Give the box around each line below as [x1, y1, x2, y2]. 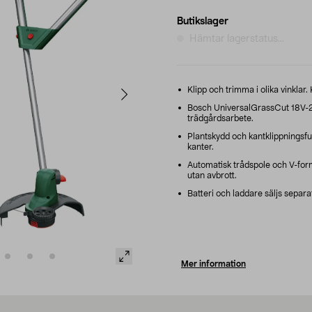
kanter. [187, 142, 214, 151]
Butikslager [177, 16, 228, 26]
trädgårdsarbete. [187, 114, 253, 123]
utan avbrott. [187, 171, 237, 180]
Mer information [181, 259, 246, 268]
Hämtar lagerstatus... [189, 33, 284, 44]
